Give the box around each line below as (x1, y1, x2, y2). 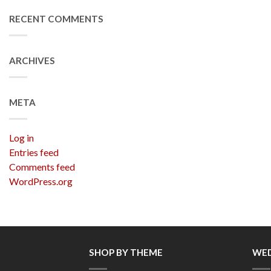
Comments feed (9, 160, 75, 172)
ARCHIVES (9, 54, 55, 66)
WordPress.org (9, 175, 73, 187)
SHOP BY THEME (89, 246, 163, 258)
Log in (9, 131, 34, 143)
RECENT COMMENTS (9, 13, 103, 24)
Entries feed (9, 146, 59, 158)
